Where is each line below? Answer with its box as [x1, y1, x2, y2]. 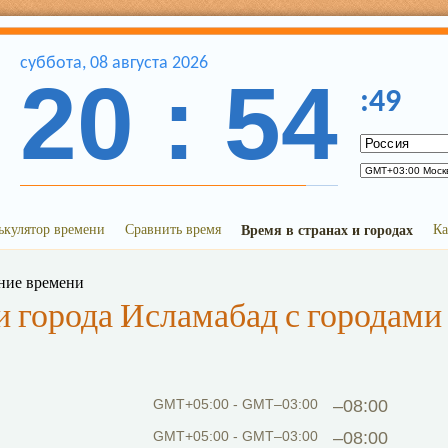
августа [112, 54, 168, 73]
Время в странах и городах [241, 219, 413, 240]
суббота [20, 54, 82, 73]
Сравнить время [125, 219, 221, 238]
